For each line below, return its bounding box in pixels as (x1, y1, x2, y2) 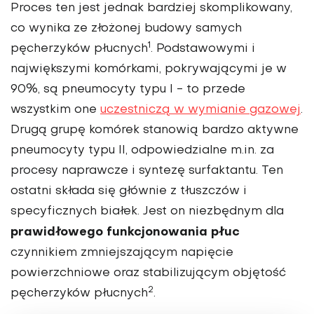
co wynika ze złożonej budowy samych (11, 23, 242, 35)
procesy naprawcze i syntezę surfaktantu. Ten (11, 165, 283, 177)
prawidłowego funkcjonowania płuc (11, 226, 240, 239)
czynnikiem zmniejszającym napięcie (11, 247, 233, 259)
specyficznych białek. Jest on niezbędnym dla (11, 206, 284, 218)
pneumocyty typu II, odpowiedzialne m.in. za (11, 145, 274, 157)
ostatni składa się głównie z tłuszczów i (11, 186, 247, 198)
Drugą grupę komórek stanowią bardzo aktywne (11, 125, 299, 137)
